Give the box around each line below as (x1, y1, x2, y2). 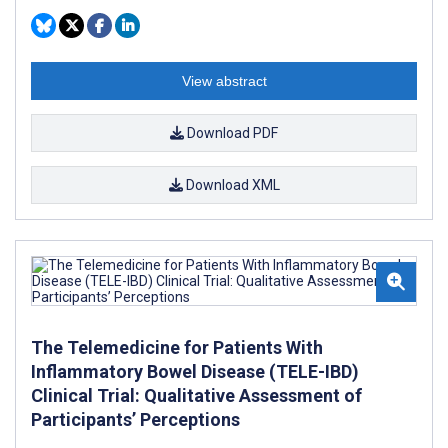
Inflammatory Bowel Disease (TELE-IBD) (31, 361, 359, 382)
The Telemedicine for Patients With (31, 337, 323, 358)
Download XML (182, 177, 280, 193)
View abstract (181, 73, 267, 89)
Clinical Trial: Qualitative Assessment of (31, 385, 362, 406)
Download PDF (184, 125, 278, 141)
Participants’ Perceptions (31, 409, 240, 430)
